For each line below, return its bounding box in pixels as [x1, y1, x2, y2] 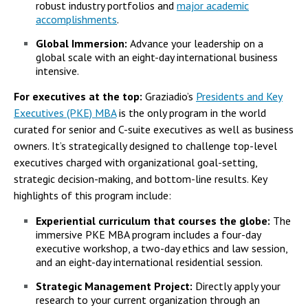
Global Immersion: [36, 36, 130, 50]
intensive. [36, 63, 79, 78]
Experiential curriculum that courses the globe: [36, 213, 273, 228]
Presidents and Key [196, 89, 283, 103]
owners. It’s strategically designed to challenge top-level [14, 138, 277, 153]
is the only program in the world [116, 105, 266, 120]
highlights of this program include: [14, 188, 171, 202]
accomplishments [36, 12, 117, 26]
